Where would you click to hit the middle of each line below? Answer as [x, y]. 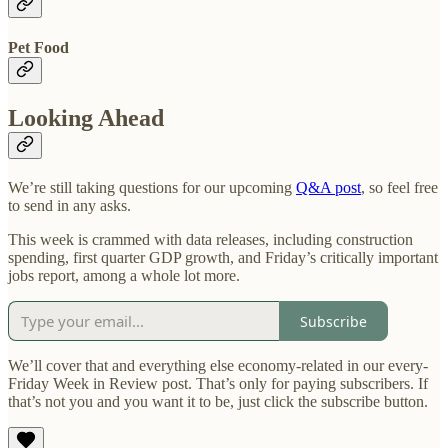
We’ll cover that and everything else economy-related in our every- [218, 366]
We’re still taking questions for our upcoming [152, 188]
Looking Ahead [86, 118]
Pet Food [38, 47]
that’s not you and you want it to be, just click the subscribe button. [218, 402]
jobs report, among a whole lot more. [124, 276]
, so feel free [399, 188]
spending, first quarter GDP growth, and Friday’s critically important [223, 258]
